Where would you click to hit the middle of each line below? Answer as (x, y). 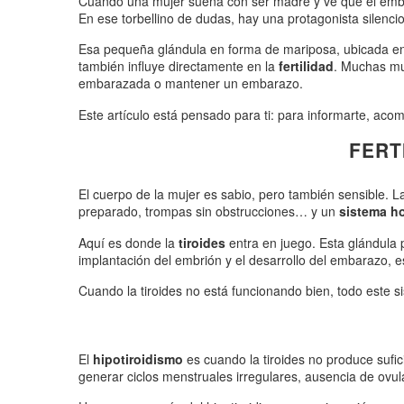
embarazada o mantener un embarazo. (191, 83)
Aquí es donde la (129, 242)
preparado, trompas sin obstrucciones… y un (207, 211)
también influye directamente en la (179, 66)
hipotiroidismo (138, 358)
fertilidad (306, 66)
